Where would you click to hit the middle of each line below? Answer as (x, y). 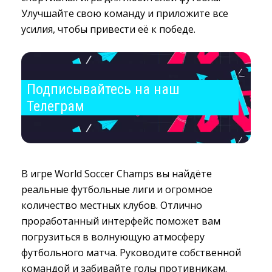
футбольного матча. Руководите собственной (131, 253)
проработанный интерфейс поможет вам (121, 221)
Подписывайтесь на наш (103, 89)
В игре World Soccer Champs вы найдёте (117, 174)
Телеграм (56, 106)
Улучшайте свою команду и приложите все (125, 13)
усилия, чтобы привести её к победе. (108, 29)
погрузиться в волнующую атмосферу (113, 237)
